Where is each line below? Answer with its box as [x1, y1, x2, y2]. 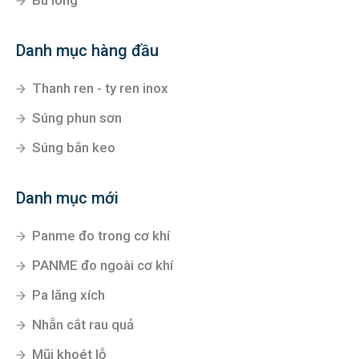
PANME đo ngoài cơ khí [32, 257, 173, 274]
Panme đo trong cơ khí [32, 228, 170, 244]
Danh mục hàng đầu [16, 41, 159, 61]
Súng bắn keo [32, 139, 115, 156]
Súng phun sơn [32, 110, 122, 127]
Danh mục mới [16, 188, 119, 208]
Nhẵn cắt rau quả [32, 317, 134, 333]
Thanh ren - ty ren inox [32, 80, 168, 97]
